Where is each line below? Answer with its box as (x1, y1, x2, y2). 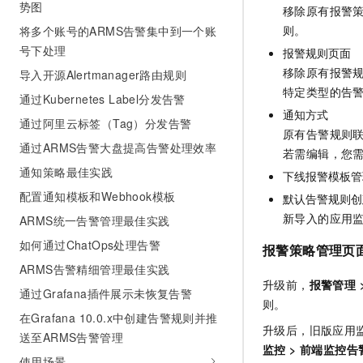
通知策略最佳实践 (19, 164, 113, 180)
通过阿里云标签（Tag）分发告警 (19, 115, 192, 131)
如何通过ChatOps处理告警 (19, 237, 160, 253)
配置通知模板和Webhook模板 (19, 188, 176, 204)
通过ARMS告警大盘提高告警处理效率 (19, 139, 217, 156)
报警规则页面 (283, 45, 351, 62)
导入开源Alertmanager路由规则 (19, 66, 186, 83)
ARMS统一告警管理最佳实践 (19, 212, 170, 228)
